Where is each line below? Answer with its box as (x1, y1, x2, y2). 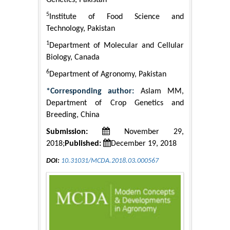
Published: (65, 140, 101, 148)
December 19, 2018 (111, 140, 177, 148)
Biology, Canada (46, 53, 100, 62)
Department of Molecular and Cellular (49, 42, 184, 50)
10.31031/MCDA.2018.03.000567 (61, 157, 159, 165)
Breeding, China (46, 111, 100, 120)
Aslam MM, (140, 87, 184, 96)
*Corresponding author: (46, 87, 141, 96)
